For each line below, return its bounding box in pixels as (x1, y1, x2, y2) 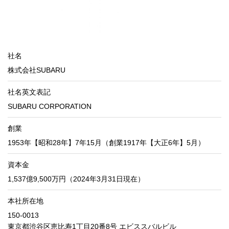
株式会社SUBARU (8, 66, 65, 74)
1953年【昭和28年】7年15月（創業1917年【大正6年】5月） (8, 139, 205, 147)
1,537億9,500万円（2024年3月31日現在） (8, 175, 145, 183)
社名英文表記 (8, 88, 51, 96)
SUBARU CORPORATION (8, 102, 91, 110)
